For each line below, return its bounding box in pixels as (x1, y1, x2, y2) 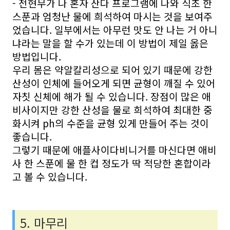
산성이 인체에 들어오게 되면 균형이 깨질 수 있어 (12, 76, 215, 90)
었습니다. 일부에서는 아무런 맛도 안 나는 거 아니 (12, 23, 218, 37)
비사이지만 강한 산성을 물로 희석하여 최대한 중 (12, 103, 213, 117)
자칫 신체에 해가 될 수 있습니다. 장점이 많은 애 (12, 89, 211, 104)
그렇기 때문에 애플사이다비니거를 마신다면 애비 (12, 143, 217, 157)
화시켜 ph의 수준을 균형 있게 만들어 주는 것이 (12, 116, 209, 130)
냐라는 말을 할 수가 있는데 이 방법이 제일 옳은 (12, 36, 208, 50)
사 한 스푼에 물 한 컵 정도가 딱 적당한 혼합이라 (12, 156, 211, 170)
